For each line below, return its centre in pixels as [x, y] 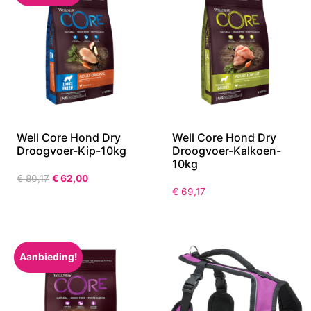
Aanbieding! [48, 257]
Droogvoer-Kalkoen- [227, 150]
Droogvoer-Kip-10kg [72, 150]
